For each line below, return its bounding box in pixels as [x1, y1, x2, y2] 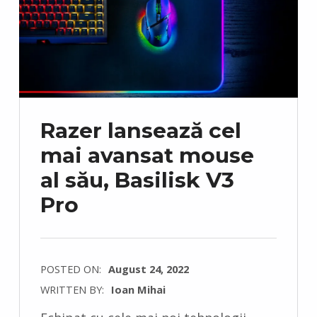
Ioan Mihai [110, 282, 166, 297]
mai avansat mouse [40, 142, 254, 168]
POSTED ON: [40, 262, 104, 277]
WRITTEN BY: [40, 282, 107, 297]
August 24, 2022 [108, 262, 189, 277]
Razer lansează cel [40, 117, 241, 144]
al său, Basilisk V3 [40, 166, 234, 193]
